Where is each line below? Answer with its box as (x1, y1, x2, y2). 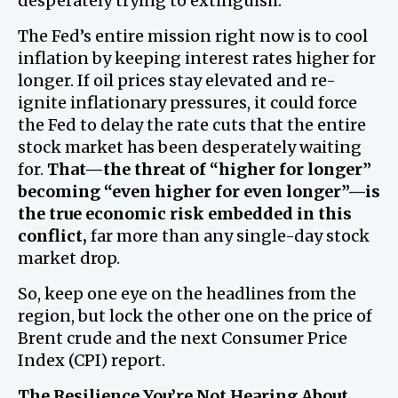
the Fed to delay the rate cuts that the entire (18, 115, 366, 135)
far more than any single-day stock (87, 226, 370, 246)
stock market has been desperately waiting (18, 137, 362, 157)
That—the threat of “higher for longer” (47, 159, 371, 179)
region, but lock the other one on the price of (18, 306, 372, 326)
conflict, (18, 226, 87, 246)
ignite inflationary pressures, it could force (18, 92, 357, 113)
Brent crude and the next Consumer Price (18, 328, 347, 348)
